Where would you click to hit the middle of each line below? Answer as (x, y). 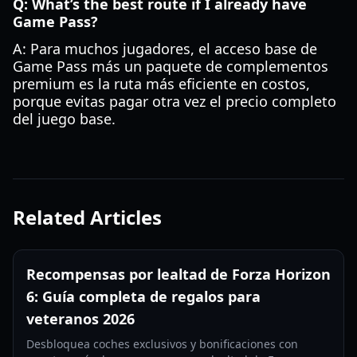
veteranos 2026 (80, 319)
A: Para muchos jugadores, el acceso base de (165, 49)
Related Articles (87, 217)
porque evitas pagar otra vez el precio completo (175, 101)
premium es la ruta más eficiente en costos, (161, 84)
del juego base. (64, 119)
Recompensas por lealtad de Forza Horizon (178, 274)
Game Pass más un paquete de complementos (171, 66)
